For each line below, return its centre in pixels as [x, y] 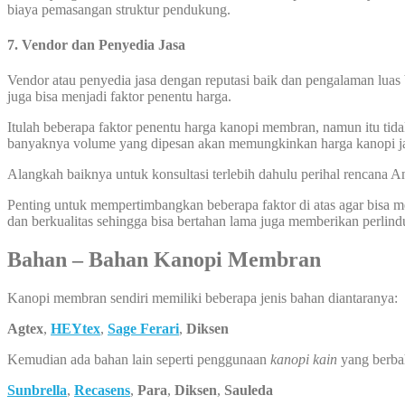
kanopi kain [304, 360]
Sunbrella [37, 391]
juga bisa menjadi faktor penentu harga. [119, 97]
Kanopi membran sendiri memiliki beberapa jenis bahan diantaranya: [202, 298]
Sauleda [249, 391]
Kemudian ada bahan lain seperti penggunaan [139, 360]
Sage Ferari [143, 329]
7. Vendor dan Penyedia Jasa [96, 44]
